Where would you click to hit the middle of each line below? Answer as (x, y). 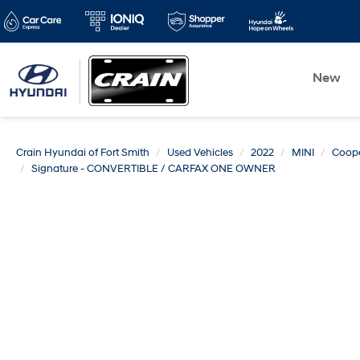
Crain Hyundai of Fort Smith (83, 153)
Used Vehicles (200, 153)
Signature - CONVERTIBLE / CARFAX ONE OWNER (153, 169)
